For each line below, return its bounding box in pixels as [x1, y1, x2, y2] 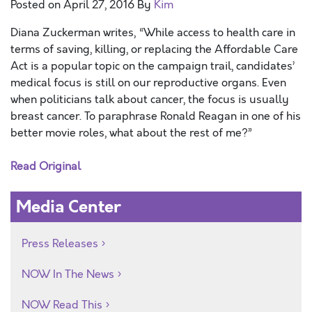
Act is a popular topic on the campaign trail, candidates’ [10, 58, 295, 74]
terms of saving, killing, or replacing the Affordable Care [10, 42, 298, 57]
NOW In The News [22, 267, 114, 282]
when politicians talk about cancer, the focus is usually [10, 92, 289, 107]
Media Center [16, 195, 121, 219]
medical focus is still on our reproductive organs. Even [10, 75, 286, 91]
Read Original [10, 159, 81, 174]
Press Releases [22, 236, 98, 251]
